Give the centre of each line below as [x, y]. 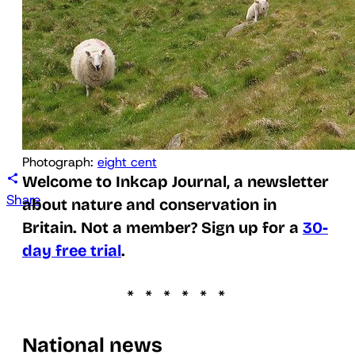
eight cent [127, 162]
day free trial [72, 250]
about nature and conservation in [149, 204]
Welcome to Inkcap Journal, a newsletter [176, 181]
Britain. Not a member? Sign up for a [162, 227]
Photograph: [60, 162]
